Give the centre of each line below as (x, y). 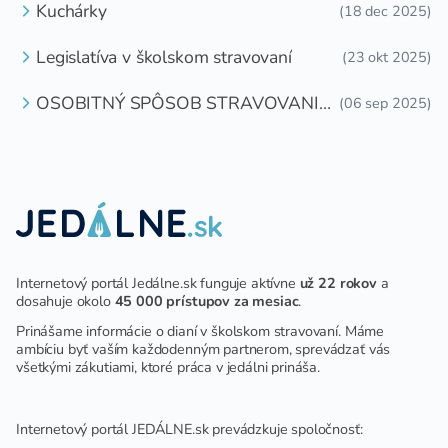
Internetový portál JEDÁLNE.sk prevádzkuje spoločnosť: (189, 428)
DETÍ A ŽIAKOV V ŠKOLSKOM (156, 124)
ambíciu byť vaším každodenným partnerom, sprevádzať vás (203, 348)
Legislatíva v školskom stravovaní (164, 56)
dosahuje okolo (65, 300)
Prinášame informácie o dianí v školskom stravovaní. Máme (200, 330)
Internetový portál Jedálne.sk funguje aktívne (158, 282)
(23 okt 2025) (387, 56)
